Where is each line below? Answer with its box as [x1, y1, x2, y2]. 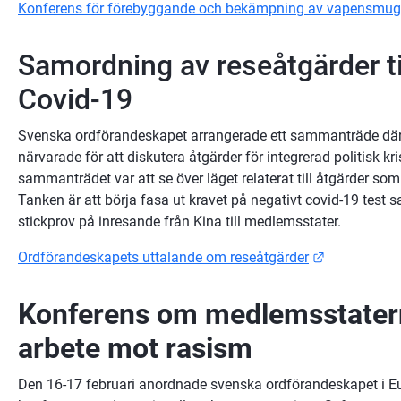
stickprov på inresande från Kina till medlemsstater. [18, 212, 341, 230]
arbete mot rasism [18, 330, 260, 365]
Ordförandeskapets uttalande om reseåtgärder [18, 248, 309, 266]
